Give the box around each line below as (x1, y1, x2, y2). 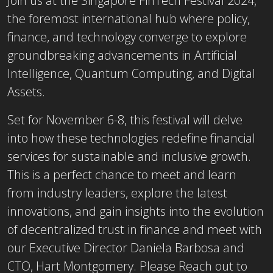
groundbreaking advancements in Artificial (7, 46, 237, 63)
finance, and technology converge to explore (7, 28, 247, 45)
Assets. (7, 83, 45, 100)
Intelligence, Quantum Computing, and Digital (7, 65, 255, 82)
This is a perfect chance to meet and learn (7, 166, 236, 183)
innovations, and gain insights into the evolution (7, 202, 264, 219)
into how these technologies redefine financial (7, 129, 255, 146)
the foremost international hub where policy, (7, 10, 250, 27)
